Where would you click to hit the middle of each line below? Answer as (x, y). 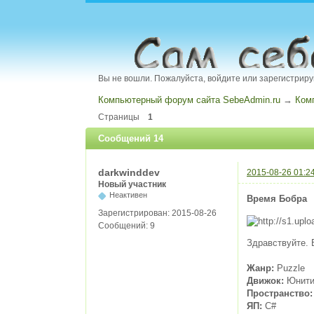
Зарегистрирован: (135, 213)
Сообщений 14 (131, 138)
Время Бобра (277, 198)
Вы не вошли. (125, 79)
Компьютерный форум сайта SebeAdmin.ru (190, 100)
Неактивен (128, 194)
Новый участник (132, 185)
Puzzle (289, 268)
